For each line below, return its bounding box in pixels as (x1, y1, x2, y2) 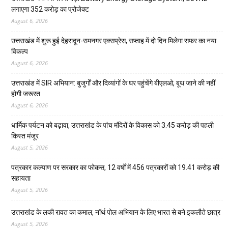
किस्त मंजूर (11, 132, 39, 140)
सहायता (11, 174, 31, 183)
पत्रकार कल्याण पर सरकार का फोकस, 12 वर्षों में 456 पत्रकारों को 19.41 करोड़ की (11, 163, 219, 172)
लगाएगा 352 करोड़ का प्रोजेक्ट (11, 5, 89, 14)
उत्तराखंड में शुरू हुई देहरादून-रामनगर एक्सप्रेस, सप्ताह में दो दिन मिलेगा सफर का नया (11, 37, 216, 45)
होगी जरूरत (11, 90, 40, 98)
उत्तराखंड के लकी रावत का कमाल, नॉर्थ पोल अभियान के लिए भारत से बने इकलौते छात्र (11, 208, 220, 217)
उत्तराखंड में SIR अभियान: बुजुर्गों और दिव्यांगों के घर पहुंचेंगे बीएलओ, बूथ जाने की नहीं (11, 79, 215, 88)
